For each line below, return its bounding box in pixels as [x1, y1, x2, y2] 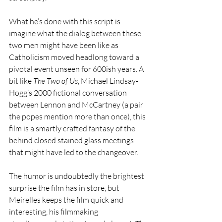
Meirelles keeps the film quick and [9, 195, 125, 205]
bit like [9, 76, 33, 86]
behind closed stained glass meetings [9, 135, 135, 146]
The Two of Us [33, 76, 78, 86]
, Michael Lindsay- [78, 76, 138, 86]
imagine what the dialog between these [9, 28, 143, 39]
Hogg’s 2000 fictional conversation [9, 88, 128, 98]
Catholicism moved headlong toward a [9, 52, 141, 62]
